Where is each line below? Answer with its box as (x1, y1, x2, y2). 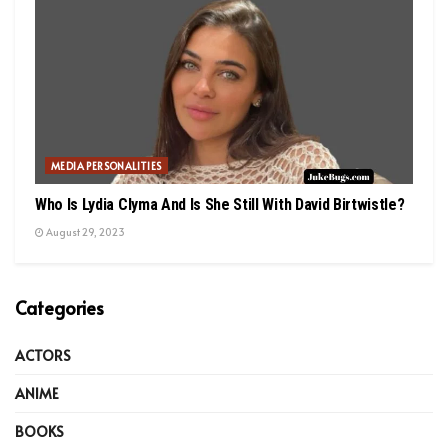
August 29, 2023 (44, 224, 125, 239)
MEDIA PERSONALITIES (51, 158, 162, 173)
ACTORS (15, 345, 71, 365)
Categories (15, 294, 104, 320)
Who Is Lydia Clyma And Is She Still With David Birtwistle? (35, 194, 405, 214)
